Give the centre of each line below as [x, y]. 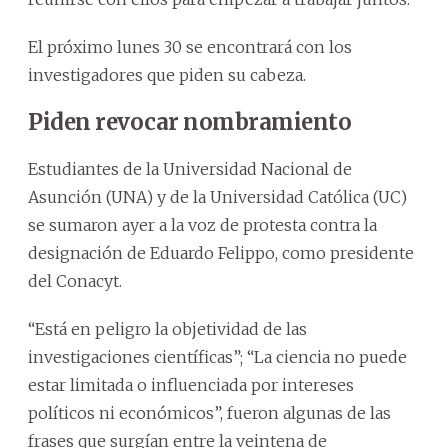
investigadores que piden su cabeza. [167, 75]
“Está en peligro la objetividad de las [167, 329]
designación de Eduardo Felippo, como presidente [221, 253]
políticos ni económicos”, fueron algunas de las [209, 413]
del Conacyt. [75, 281]
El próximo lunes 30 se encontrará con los [190, 47]
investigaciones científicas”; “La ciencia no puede [217, 357]
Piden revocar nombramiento [189, 122]
